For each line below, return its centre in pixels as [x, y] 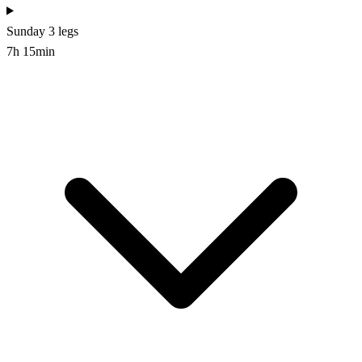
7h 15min [31, 51]
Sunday [26, 31]
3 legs [63, 31]
